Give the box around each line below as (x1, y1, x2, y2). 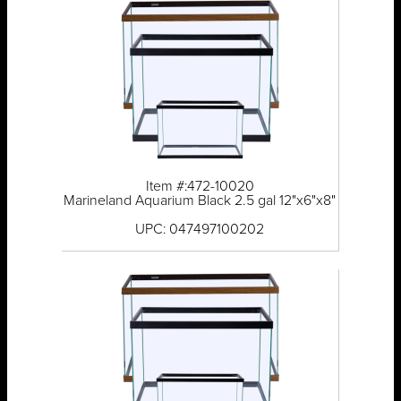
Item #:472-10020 (145, 179, 254, 194)
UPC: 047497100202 (135, 222, 265, 237)
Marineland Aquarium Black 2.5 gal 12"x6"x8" (64, 193, 337, 209)
